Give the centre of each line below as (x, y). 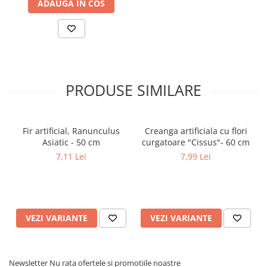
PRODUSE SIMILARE (133, 90)
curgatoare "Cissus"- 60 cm (196, 142)
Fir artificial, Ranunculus (71, 131)
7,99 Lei (196, 156)
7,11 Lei (71, 156)
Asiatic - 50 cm (71, 142)
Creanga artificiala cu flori (196, 131)
